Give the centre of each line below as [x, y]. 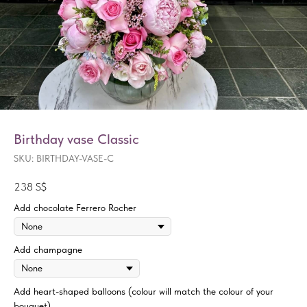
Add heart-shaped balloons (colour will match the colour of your [144, 292]
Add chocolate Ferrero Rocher [75, 208]
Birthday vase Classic [76, 139]
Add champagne [48, 250]
